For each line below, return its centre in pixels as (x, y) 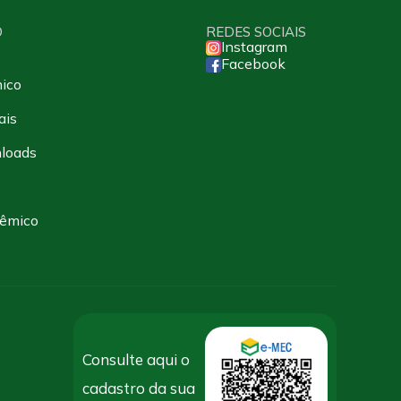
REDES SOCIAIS (256, 31)
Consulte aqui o (136, 359)
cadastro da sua (138, 388)
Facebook (254, 63)
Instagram (255, 46)
